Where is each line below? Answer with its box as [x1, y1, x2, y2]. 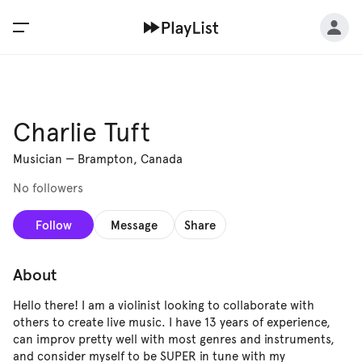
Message [111, 217, 158, 233]
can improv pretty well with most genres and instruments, [13, 332, 335, 347]
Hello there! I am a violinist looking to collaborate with [13, 298, 314, 313]
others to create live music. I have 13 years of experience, [13, 315, 330, 330]
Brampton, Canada [78, 152, 183, 166]
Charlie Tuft [13, 116, 150, 149]
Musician [13, 152, 62, 166]
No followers [13, 181, 83, 196]
